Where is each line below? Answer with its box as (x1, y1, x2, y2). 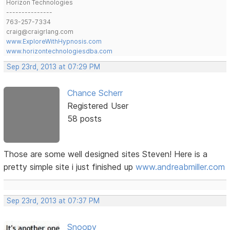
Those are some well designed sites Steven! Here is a (4, 148, 208, 159)
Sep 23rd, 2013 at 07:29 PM (7, 63, 101, 71)
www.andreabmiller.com (136, 161, 225, 172)
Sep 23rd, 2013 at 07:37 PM (7, 196, 100, 205)
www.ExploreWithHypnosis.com (6, 37, 102, 46)
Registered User (67, 101, 128, 111)
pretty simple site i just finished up (4, 161, 136, 172)
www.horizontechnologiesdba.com (6, 47, 113, 55)
